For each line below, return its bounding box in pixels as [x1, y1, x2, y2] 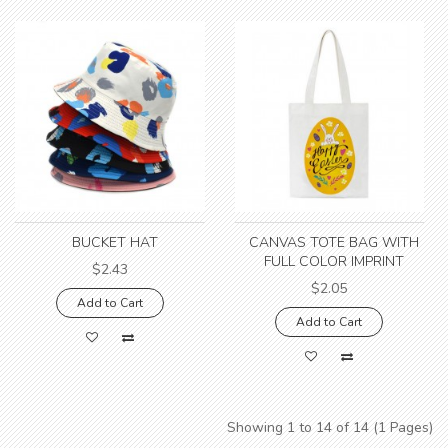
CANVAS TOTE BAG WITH [249, 233, 420, 253]
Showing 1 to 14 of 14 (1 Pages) [227, 418, 433, 437]
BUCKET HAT [71, 233, 158, 253]
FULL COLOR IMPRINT [264, 252, 405, 272]
